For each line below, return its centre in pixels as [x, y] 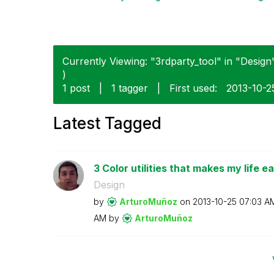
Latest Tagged [107, 123]
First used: [193, 88]
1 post [76, 88]
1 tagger [130, 88]
